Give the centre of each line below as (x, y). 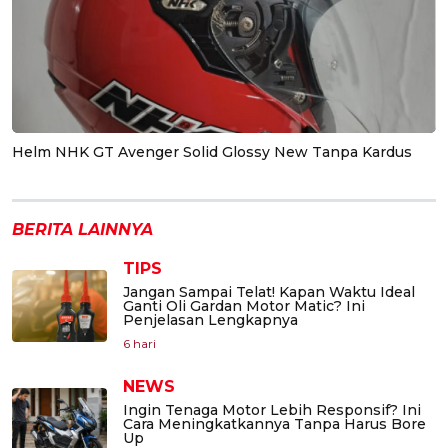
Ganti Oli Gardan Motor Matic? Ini (244, 306)
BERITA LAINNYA (82, 230)
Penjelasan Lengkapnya (210, 320)
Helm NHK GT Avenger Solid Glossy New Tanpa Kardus (212, 152)
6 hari (139, 344)
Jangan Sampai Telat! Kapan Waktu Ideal (269, 292)
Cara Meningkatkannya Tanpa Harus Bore (274, 424)
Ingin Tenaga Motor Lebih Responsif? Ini (272, 410)
